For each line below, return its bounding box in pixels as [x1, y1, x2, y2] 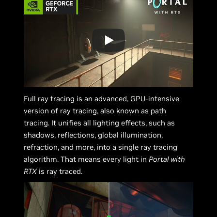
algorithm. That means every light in [24, 155, 149, 164]
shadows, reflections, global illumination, [24, 130, 163, 140]
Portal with [149, 155, 186, 164]
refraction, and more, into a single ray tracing [24, 142, 178, 152]
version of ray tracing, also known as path [24, 106, 167, 116]
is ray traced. [37, 167, 83, 176]
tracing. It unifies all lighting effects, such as [24, 118, 175, 128]
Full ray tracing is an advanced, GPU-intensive [24, 94, 180, 104]
